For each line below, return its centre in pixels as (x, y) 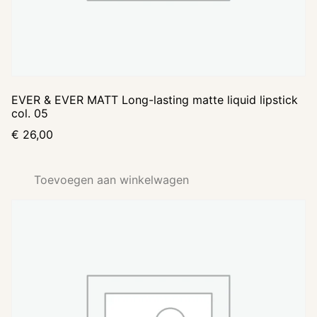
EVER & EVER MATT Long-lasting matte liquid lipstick (155, 99)
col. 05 (30, 113)
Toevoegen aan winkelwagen (111, 179)
